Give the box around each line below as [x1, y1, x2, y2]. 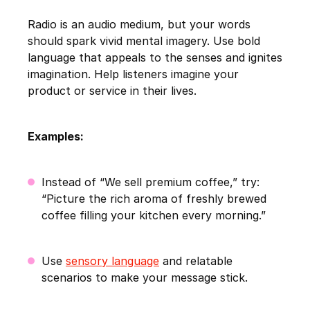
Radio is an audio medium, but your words [28, 17, 250, 32]
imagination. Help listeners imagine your [28, 67, 239, 82]
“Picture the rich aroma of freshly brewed [42, 192, 266, 206]
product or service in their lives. [28, 84, 197, 98]
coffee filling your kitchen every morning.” [42, 208, 266, 223]
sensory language [66, 254, 159, 268]
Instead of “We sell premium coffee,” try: [42, 175, 259, 190]
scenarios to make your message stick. [42, 271, 248, 285]
